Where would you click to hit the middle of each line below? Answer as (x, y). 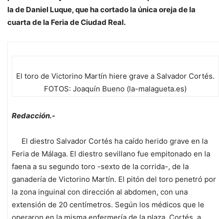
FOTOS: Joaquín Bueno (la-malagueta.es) (115, 88)
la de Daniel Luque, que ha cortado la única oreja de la (101, 9)
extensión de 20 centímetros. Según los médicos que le (108, 204)
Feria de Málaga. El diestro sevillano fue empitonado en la (111, 153)
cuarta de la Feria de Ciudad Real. (66, 22)
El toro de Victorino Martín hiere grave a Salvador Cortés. (115, 76)
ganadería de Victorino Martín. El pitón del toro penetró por (114, 179)
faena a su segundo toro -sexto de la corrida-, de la (100, 166)
